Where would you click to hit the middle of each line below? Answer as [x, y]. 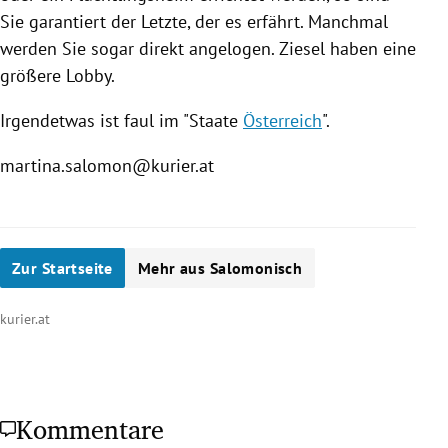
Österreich [282, 120]
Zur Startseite [62, 267]
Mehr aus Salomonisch [220, 267]
